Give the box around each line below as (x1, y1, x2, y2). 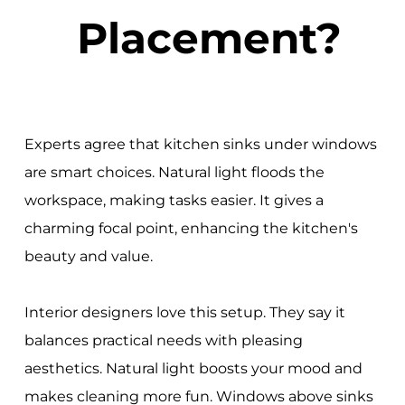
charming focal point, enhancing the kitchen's (24, 219, 358, 237)
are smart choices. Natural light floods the (24, 163, 325, 181)
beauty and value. (24, 247, 153, 265)
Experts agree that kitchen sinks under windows (24, 135, 377, 153)
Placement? (77, 12, 343, 65)
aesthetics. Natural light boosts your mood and (24, 359, 363, 377)
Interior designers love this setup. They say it (24, 303, 345, 321)
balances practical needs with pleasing (24, 331, 303, 349)
